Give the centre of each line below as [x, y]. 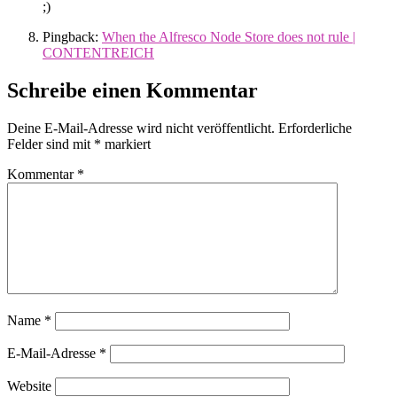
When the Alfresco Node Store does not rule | [229, 37]
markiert [126, 144]
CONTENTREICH [98, 53]
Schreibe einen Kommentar [132, 91]
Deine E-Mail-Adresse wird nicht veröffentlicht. [141, 128]
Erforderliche [315, 128]
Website [29, 386]
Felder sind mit [51, 144]
